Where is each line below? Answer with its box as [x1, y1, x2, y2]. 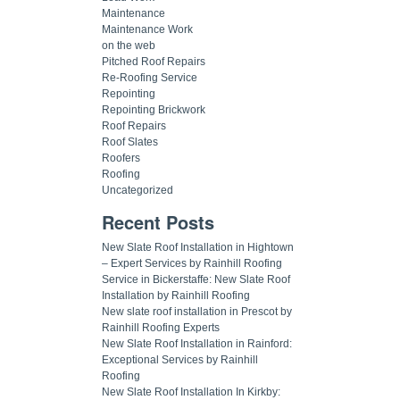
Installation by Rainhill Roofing [102, 288, 250, 302]
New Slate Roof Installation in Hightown [102, 240, 294, 254]
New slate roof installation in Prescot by [102, 304, 292, 318]
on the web [102, 38, 155, 52]
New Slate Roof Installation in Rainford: [102, 337, 292, 350]
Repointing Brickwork [102, 103, 205, 116]
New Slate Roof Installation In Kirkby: [102, 385, 280, 398]
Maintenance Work [102, 22, 193, 36]
